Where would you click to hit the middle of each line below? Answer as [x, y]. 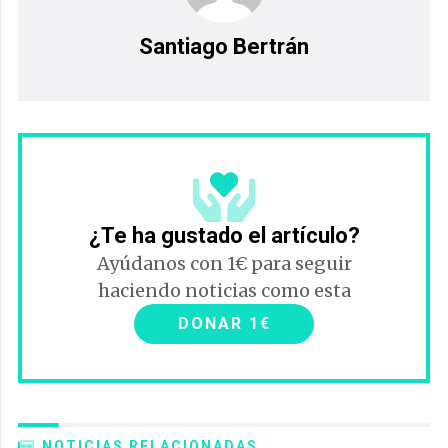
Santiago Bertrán [224, 47]
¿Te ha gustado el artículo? [224, 236]
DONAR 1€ [224, 324]
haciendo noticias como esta [224, 291]
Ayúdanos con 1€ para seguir [224, 264]
